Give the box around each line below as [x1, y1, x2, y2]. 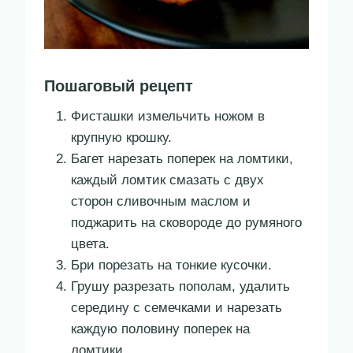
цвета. [71, 236, 110, 252]
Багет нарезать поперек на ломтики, [71, 151, 293, 167]
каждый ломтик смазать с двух [71, 173, 264, 188]
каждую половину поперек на [71, 321, 250, 337]
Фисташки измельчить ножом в [71, 109, 265, 124]
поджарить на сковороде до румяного [71, 215, 302, 231]
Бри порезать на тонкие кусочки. [71, 258, 272, 273]
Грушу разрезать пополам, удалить [71, 279, 290, 295]
